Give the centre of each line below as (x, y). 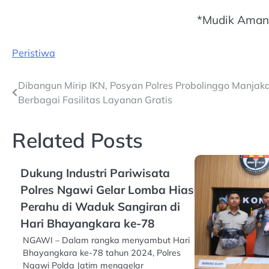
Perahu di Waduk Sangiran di (100, 206)
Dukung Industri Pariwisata (95, 173)
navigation (48, 110)
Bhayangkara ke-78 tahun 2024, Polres (102, 252)
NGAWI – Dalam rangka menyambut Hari (106, 240)
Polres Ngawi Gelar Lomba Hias (107, 189)
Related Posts (77, 140)
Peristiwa (34, 53)
